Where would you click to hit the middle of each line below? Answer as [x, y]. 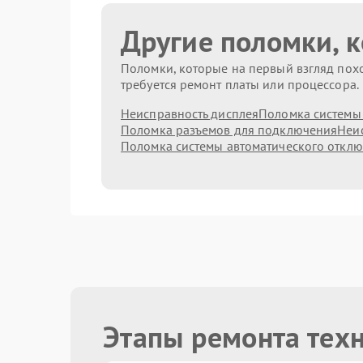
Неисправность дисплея [190, 113]
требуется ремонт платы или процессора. [240, 84]
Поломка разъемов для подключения [229, 130]
